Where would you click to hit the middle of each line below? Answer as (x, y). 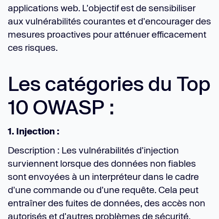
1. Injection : (34, 131)
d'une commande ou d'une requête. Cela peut (103, 190)
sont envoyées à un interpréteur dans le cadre (103, 176)
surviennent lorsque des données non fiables (102, 163)
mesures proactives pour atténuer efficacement (107, 34)
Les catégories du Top (109, 83)
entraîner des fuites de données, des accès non (107, 203)
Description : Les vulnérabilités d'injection (93, 150)
